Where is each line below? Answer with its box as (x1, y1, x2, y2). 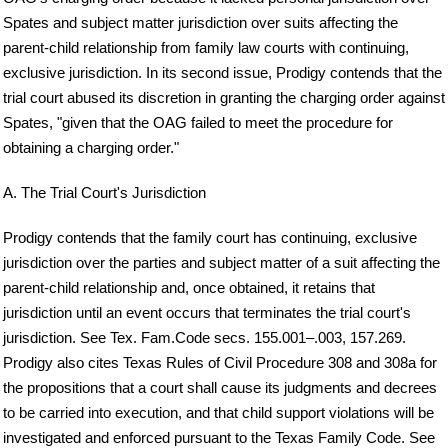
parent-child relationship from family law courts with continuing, (3, 39, 409, 56)
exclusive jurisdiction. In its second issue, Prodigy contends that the (3, 64, 442, 81)
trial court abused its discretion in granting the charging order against (3, 89, 445, 106)
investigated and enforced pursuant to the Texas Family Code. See (3, 428, 435, 446)
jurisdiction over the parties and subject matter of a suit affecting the (3, 253, 440, 271)
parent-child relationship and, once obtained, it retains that (3, 278, 375, 296)
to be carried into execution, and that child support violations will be (3, 403, 434, 421)
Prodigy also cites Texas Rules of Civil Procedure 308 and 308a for (3, 353, 437, 371)
